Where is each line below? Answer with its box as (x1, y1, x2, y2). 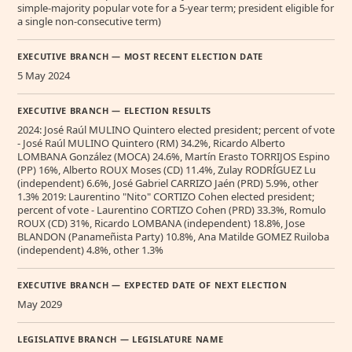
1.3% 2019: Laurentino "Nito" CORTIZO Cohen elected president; (17, 189, 314, 204)
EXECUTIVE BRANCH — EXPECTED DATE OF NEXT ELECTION (17, 279, 288, 291)
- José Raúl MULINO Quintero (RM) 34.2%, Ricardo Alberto (17, 136, 285, 151)
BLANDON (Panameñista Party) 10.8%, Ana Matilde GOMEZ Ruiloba (17, 229, 329, 244)
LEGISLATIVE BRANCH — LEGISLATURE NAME (17, 333, 224, 346)
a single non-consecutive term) (17, 14, 161, 29)
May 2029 (17, 297, 62, 312)
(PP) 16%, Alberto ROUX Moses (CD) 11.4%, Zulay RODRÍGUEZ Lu (17, 163, 316, 178)
